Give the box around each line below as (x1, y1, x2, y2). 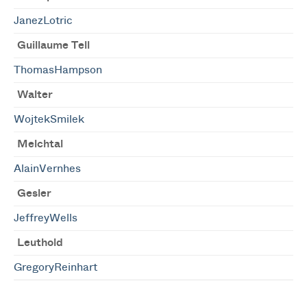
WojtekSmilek (14, 114, 84, 125)
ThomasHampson (14, 64, 102, 75)
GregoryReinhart (14, 262, 97, 273)
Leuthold (17, 237, 63, 248)
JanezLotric (14, 15, 73, 26)
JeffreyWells (14, 212, 77, 223)
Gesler (17, 188, 51, 199)
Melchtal (17, 138, 63, 149)
